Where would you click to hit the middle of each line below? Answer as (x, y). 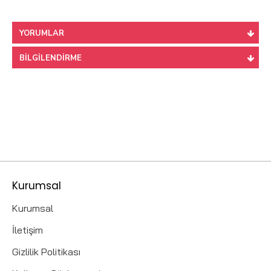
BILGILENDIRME (51, 58)
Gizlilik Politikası (46, 252)
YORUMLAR (42, 34)
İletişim (28, 230)
